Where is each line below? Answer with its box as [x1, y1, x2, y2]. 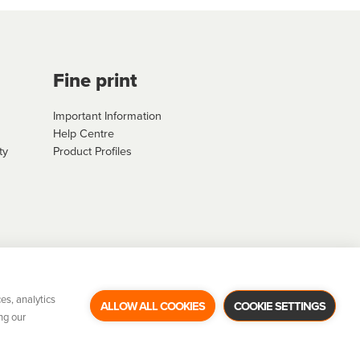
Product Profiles [53, 142, 132, 159]
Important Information [53, 107, 162, 124]
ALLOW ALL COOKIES [100, 297, 205, 314]
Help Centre [53, 125, 114, 141]
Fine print [53, 66, 137, 95]
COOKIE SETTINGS [234, 297, 325, 314]
